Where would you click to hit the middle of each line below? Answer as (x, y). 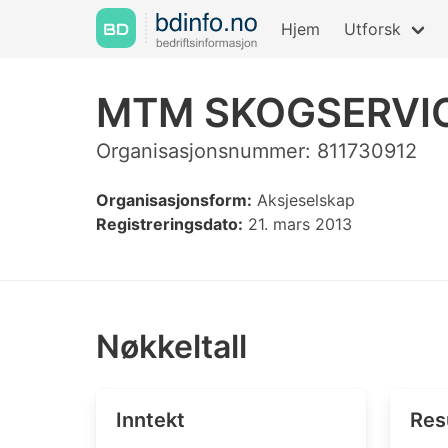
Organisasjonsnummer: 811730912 (256, 151)
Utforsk (372, 29)
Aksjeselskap (303, 200)
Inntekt (150, 420)
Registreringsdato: (169, 224)
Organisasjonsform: (174, 200)
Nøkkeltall (171, 346)
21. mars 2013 (297, 224)
